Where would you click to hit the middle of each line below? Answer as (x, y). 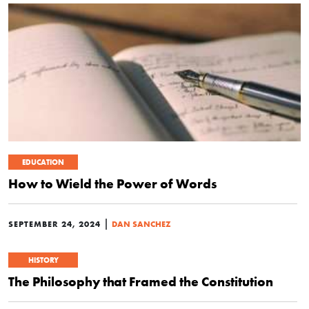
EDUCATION (43, 162)
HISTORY (43, 260)
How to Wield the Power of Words (112, 184)
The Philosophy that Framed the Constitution (141, 282)
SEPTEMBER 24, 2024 (54, 224)
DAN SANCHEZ (141, 224)
